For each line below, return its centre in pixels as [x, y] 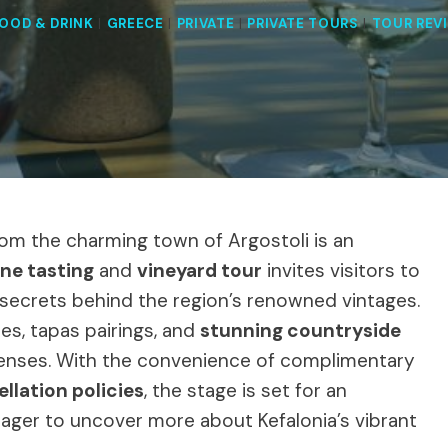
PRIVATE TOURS [303, 24]
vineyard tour [199, 270]
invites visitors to [341, 270]
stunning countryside [300, 330]
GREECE [135, 24]
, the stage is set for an [245, 390]
